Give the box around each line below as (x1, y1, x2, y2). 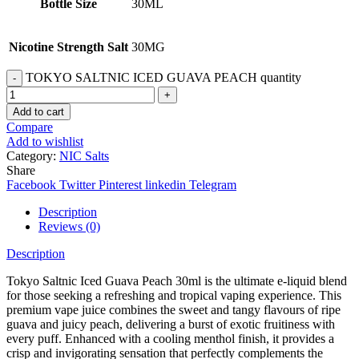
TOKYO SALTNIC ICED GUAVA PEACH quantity (26, 70, 301, 84)
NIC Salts (59, 148, 109, 163)
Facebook (6, 177, 56, 192)
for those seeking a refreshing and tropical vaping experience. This (6, 288, 341, 302)
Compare (6, 119, 53, 134)
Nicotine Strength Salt (9, 39, 128, 54)
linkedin (145, 177, 186, 192)
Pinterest (99, 177, 142, 192)
